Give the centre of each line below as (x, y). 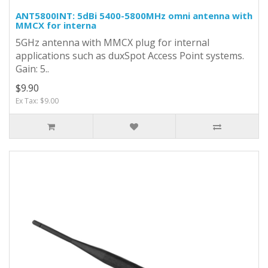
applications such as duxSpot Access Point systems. (130, 55)
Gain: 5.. (32, 68)
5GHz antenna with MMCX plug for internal (112, 42)
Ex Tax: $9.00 (37, 100)
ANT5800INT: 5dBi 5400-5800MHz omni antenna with (134, 15)
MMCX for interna (56, 25)
